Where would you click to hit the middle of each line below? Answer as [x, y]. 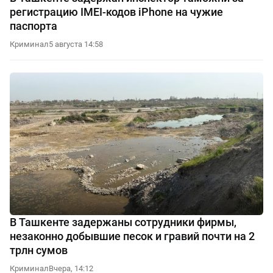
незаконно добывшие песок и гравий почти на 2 [132, 236]
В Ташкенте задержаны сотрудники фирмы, [123, 222]
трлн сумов [39, 250]
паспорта [34, 26]
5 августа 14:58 [76, 44]
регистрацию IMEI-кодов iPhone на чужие [116, 12]
